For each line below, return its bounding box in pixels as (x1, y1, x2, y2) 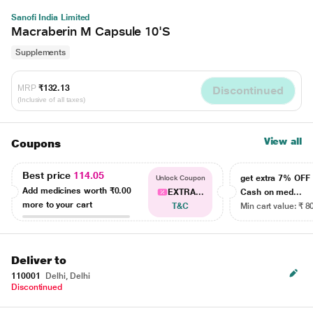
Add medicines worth (22, 185, 110, 196)
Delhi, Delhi (43, 271, 90, 281)
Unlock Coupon (155, 174, 205, 182)
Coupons (11, 137, 61, 150)
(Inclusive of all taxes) (17, 95, 86, 103)
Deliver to (11, 254, 67, 267)
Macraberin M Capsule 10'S (11, 24, 170, 38)
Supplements (15, 48, 66, 57)
